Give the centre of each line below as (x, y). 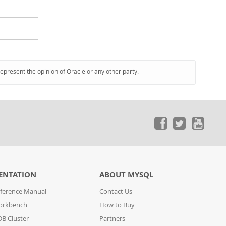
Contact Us (116, 191)
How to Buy (117, 205)
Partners (112, 219)
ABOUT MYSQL (127, 174)
